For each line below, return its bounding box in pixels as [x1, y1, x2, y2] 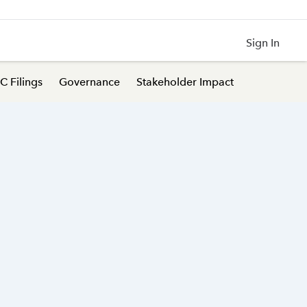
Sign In [246, 36, 280, 49]
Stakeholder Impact [136, 75, 234, 88]
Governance [59, 75, 120, 88]
